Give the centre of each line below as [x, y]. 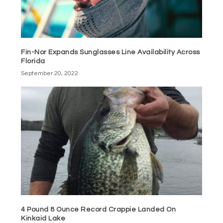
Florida [33, 61]
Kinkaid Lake [43, 218]
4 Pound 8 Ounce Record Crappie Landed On [99, 209]
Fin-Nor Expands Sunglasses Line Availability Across [111, 52]
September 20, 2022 [50, 73]
